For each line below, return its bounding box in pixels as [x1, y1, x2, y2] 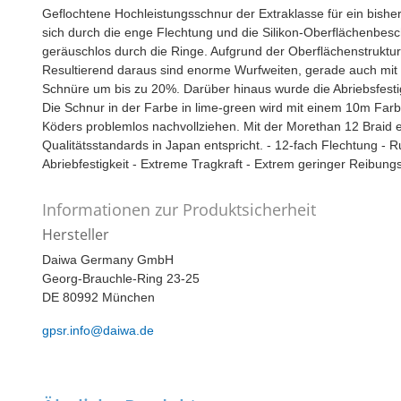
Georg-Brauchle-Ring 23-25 [42, 271, 200, 286]
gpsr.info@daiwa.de [42, 323, 154, 338]
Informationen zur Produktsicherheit [42, 199, 316, 221]
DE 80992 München [42, 290, 155, 305]
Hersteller [42, 225, 109, 245]
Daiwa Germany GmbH [42, 252, 174, 268]
